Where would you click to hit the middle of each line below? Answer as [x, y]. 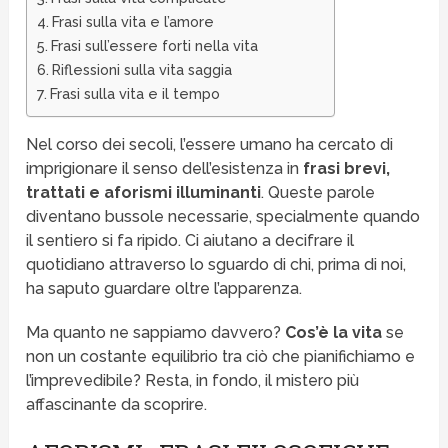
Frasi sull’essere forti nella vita [155, 46]
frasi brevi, [347, 169]
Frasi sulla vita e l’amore [133, 22]
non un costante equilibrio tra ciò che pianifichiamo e [221, 357]
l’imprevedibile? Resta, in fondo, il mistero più [193, 381]
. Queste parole [318, 193]
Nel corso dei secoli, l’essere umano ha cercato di [210, 145]
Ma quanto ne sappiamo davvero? [156, 333]
